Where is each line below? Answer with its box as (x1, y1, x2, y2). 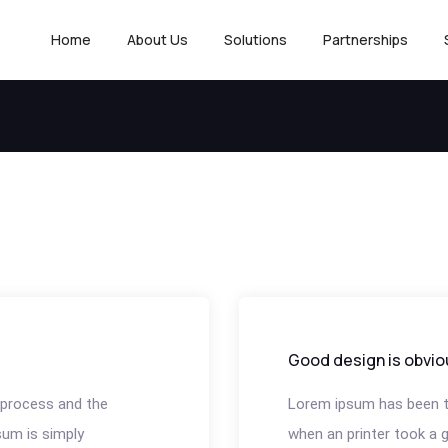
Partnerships (323, 30, 408, 49)
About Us (127, 30, 188, 49)
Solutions (224, 30, 287, 49)
